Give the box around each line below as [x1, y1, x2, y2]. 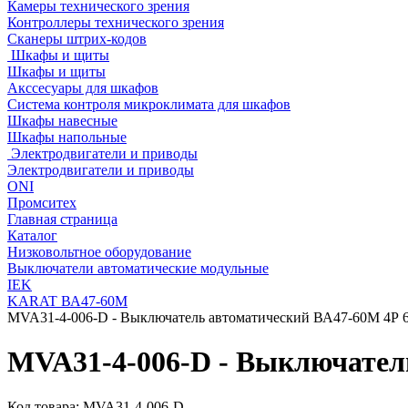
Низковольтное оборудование [7, 244, 191, 260]
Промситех [7, 195, 76, 210]
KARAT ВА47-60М [7, 293, 127, 309]
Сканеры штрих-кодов [7, 31, 147, 46]
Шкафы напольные [7, 129, 127, 145]
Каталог [7, 228, 57, 243]
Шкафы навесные [7, 113, 117, 128]
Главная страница [7, 211, 117, 227]
